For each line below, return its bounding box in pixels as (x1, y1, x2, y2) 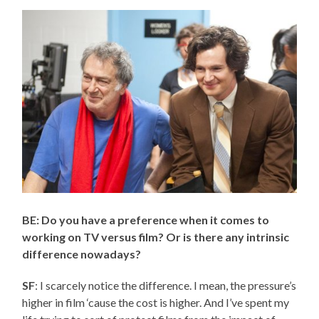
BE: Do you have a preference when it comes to (22, 213, 270, 227)
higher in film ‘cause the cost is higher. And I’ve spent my (22, 296, 290, 310)
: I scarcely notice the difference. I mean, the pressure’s (35, 278, 297, 293)
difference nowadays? (22, 247, 142, 261)
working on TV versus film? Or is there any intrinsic (22, 230, 290, 244)
